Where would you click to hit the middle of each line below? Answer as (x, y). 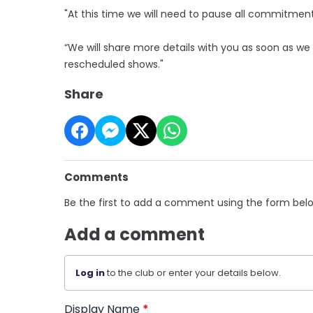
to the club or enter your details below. (193, 272)
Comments (96, 177)
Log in (90, 272)
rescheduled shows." (114, 64)
